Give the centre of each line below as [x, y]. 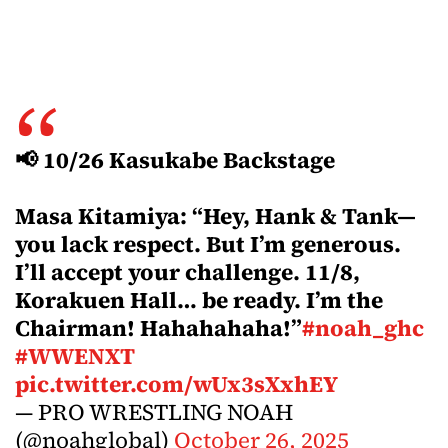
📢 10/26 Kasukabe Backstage [175, 160]
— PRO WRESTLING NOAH [154, 412]
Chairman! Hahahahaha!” [158, 328]
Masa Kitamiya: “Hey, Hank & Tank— [215, 216]
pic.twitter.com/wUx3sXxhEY [176, 384]
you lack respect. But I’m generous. [208, 244]
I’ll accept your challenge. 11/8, [187, 272]
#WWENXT [75, 356]
